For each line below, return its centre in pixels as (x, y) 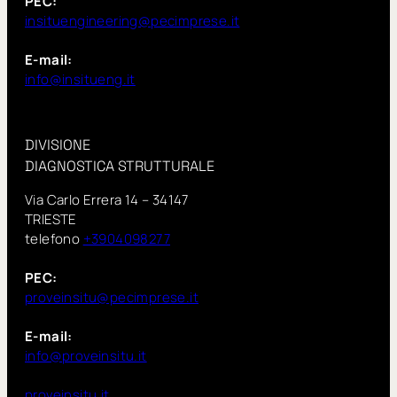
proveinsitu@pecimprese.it (112, 297)
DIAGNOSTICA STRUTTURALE (120, 166)
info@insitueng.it (80, 80)
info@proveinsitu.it (86, 355)
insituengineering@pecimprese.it (132, 21)
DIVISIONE (58, 144)
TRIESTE (51, 219)
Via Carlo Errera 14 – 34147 (107, 199)
